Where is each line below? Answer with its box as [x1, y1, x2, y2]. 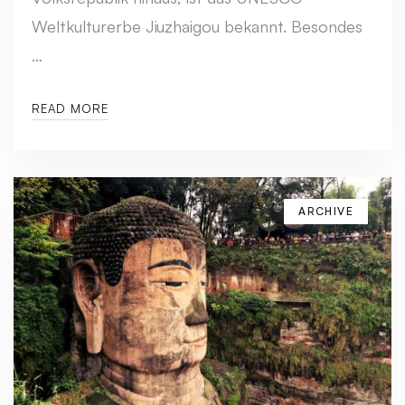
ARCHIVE [298, 203, 353, 218]
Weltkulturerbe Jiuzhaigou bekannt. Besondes [32, 15, 363, 36]
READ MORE [32, 100, 108, 116]
